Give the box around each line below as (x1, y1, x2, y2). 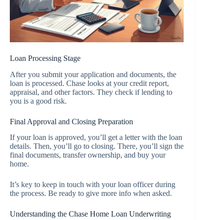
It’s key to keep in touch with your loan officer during (10, 180, 175, 189)
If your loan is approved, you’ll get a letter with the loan (10, 133, 182, 142)
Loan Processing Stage (10, 54, 81, 62)
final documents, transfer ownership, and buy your (10, 151, 165, 160)
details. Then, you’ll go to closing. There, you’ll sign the (10, 142, 184, 151)
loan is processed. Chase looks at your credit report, (10, 79, 169, 87)
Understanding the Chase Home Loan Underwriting (10, 210, 171, 219)
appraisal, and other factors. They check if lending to (10, 87, 172, 96)
